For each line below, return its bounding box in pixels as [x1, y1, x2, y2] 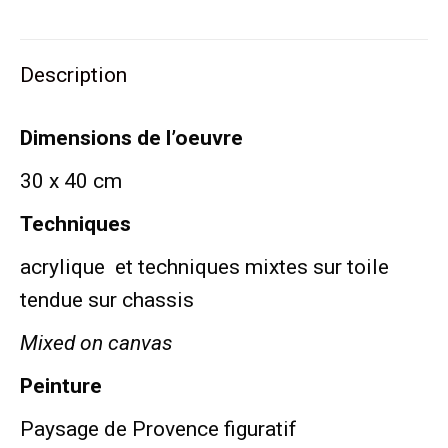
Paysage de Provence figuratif [20, 416, 297, 441]
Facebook [259, 23, 329, 42]
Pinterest [97, 23, 163, 42]
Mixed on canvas [20, 330, 173, 355]
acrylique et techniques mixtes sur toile [20, 254, 389, 279]
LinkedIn [151, 23, 212, 42]
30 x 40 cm [20, 168, 122, 193]
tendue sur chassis [20, 287, 194, 312]
